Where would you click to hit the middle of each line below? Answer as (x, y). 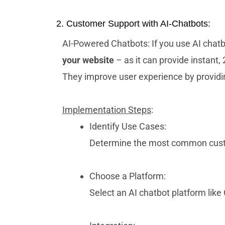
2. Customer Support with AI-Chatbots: (133, 24)
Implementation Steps (107, 110)
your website (88, 60)
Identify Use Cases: (128, 126)
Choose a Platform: (128, 176)
